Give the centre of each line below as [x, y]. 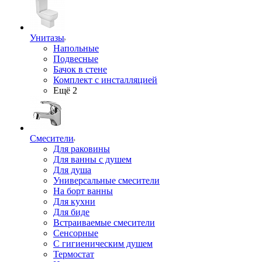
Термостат [74, 254]
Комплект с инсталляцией [105, 80]
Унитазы [47, 38]
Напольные [76, 48]
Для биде [71, 212]
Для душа [72, 170]
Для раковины [82, 149]
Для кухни [74, 201]
